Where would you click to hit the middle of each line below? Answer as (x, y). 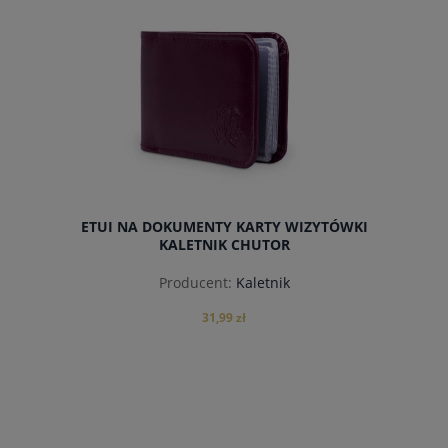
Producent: (195, 282)
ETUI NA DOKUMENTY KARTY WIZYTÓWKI (224, 227)
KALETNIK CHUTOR (224, 245)
